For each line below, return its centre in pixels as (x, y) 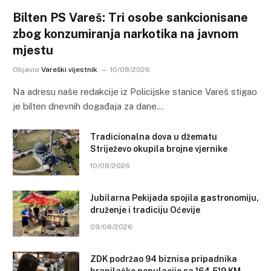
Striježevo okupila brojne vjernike (159, 149)
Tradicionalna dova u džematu (154, 137)
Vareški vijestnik (69, 70)
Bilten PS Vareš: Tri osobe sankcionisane (130, 18)
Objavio (26, 70)
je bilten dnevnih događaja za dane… (88, 106)
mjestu (33, 51)
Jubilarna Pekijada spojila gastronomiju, (175, 198)
